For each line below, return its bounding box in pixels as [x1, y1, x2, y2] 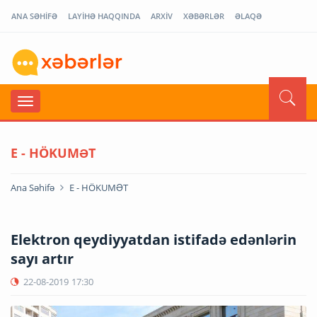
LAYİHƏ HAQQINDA [68, 11, 140, 21]
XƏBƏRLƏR [183, 11, 224, 21]
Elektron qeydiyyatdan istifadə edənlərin [11, 229, 296, 249]
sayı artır [11, 248, 74, 268]
